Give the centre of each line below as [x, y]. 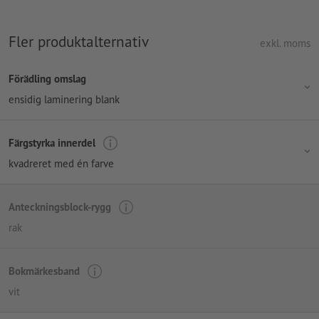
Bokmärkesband [44, 271]
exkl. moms [285, 43]
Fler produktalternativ [79, 42]
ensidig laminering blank [64, 99]
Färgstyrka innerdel [52, 143]
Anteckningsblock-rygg [60, 207]
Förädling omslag [47, 79]
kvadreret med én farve [61, 163]
